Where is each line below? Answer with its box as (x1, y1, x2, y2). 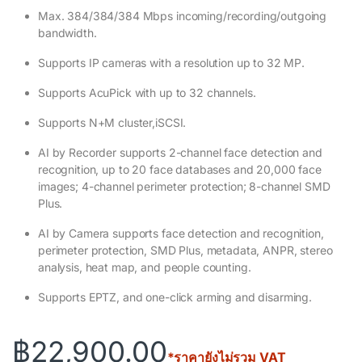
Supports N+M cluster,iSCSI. (38, 116, 187, 130)
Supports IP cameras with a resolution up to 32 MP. (38, 56, 305, 70)
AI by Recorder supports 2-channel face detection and (38, 145, 322, 160)
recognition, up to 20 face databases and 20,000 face (38, 162, 322, 177)
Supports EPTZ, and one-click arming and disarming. (38, 290, 312, 305)
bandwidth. (38, 26, 97, 40)
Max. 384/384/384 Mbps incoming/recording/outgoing (38, 9, 327, 23)
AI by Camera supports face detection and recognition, (38, 226, 324, 241)
